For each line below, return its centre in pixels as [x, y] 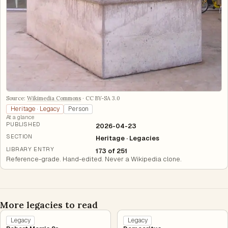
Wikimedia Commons [54, 98]
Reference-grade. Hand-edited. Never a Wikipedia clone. [94, 159]
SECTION [19, 137]
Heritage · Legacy [35, 109]
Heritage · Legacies [128, 139]
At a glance [20, 117]
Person [78, 109]
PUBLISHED [23, 124]
